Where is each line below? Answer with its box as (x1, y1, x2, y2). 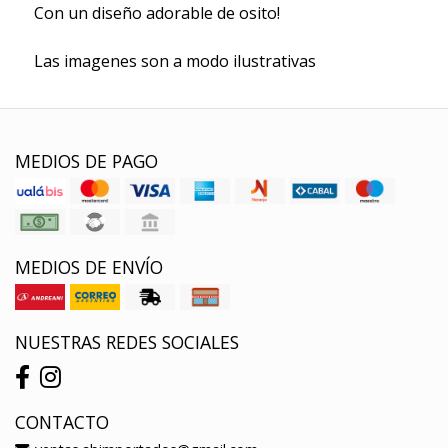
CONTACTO (15, 409, 109, 434)
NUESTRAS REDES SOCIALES (15, 329, 239, 354)
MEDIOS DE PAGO (15, 148, 158, 173)
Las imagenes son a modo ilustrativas (33, 49, 316, 72)
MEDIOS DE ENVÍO (15, 254, 163, 279)
